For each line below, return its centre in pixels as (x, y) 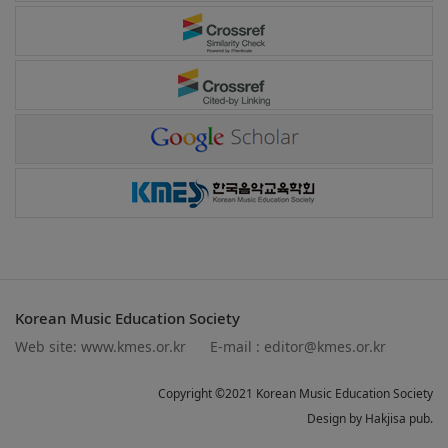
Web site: (48, 346)
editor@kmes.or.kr (325, 346)
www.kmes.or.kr (133, 346)
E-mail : (237, 346)
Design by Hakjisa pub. (370, 418)
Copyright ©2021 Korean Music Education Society (295, 393)
